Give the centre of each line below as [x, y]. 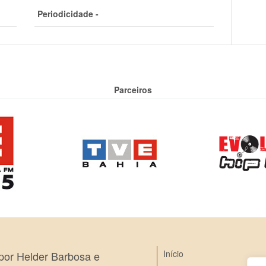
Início [173, 254]
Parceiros [133, 90]
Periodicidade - [68, 14]
